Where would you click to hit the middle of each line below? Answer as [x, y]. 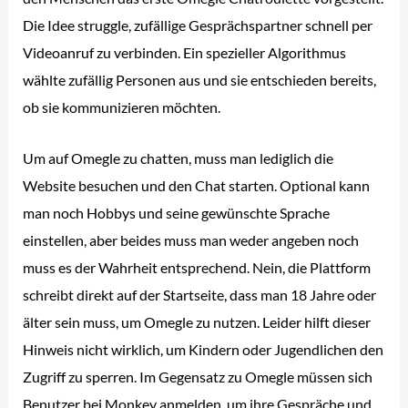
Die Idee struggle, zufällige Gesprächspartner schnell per [198, 25]
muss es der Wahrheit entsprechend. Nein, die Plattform [197, 268]
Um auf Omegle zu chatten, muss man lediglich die [178, 158]
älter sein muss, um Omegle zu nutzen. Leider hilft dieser [197, 322]
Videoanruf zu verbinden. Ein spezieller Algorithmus [185, 53]
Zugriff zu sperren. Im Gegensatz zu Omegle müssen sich [198, 377]
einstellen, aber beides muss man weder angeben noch [191, 240]
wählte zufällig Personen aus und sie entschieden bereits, [200, 80]
